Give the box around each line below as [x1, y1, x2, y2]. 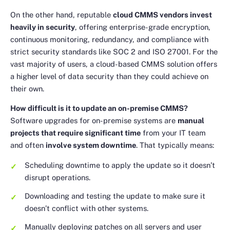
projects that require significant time [10, 128, 141, 138]
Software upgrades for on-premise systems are [10, 116, 178, 125]
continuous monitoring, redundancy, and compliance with [10, 34, 208, 44]
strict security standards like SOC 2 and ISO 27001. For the [10, 47, 218, 56]
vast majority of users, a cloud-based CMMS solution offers [10, 59, 217, 68]
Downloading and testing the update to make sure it [25, 191, 205, 200]
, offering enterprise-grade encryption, [75, 22, 210, 31]
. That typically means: [136, 141, 214, 150]
